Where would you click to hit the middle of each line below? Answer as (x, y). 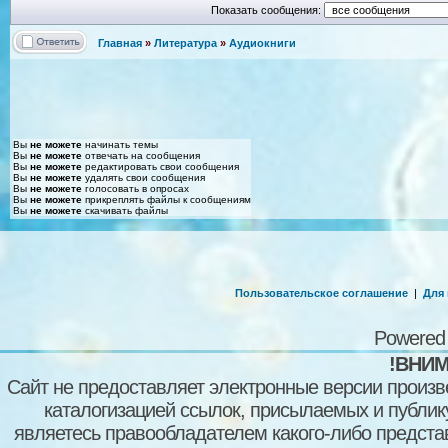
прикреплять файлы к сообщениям (166, 199)
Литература (185, 42)
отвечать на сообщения (141, 155)
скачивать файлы (125, 210)
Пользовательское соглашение (321, 292)
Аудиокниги (262, 42)
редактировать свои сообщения (160, 166)
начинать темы (120, 144)
